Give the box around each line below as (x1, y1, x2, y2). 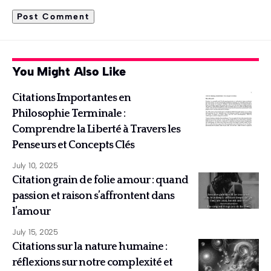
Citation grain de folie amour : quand (12, 174, 188, 187)
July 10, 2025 (12, 161, 58, 171)
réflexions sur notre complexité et (12, 256, 173, 269)
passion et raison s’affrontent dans (12, 190, 175, 203)
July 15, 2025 (12, 227, 58, 237)
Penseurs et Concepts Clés (12, 139, 135, 152)
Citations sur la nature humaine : (12, 241, 168, 253)
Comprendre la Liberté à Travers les (12, 123, 181, 136)
